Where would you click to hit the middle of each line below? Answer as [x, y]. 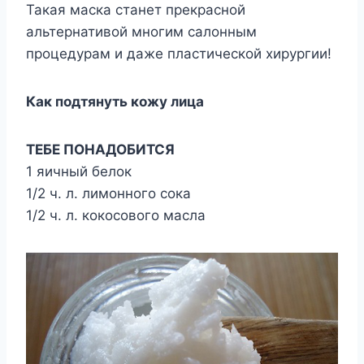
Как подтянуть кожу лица [115, 101]
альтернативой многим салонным [141, 31]
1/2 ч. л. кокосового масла [116, 215]
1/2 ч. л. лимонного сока [108, 193]
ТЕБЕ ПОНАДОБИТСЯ [100, 149]
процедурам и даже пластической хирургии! [179, 53]
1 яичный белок [79, 171]
